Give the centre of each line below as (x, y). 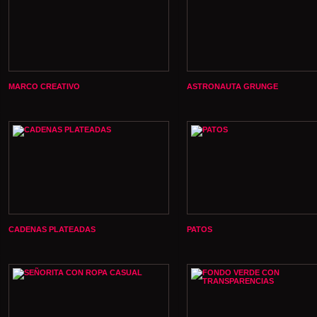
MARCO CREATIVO (44, 86)
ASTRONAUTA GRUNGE (232, 86)
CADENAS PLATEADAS (52, 229)
